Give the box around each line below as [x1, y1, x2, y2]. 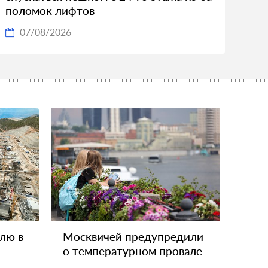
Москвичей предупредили [63, 229, 203, 243]
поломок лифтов [5, 3, 95, 17]
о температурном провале [63, 243, 202, 258]
